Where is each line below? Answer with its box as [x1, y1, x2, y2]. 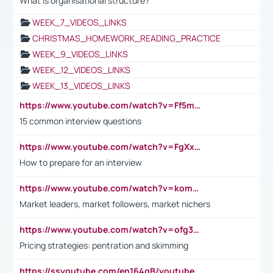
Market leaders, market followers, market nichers [19, 197, 210, 210]
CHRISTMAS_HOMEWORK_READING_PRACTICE [32, 32, 221, 44]
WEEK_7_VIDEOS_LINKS [32, 16, 127, 28]
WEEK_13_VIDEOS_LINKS [32, 79, 130, 91]
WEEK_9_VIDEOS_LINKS [32, 48, 128, 60]
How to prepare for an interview [19, 156, 142, 168]
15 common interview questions [19, 115, 141, 127]
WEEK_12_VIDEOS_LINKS [32, 63, 130, 76]
